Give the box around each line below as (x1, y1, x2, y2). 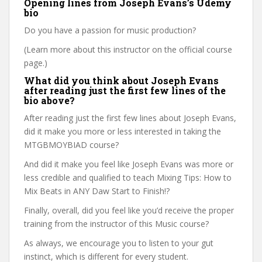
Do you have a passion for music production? (24, 25, 196, 36)
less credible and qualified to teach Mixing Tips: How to (24, 172, 232, 183)
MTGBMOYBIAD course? (24, 139, 119, 150)
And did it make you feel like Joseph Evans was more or (24, 158, 233, 170)
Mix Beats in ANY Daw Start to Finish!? (24, 185, 170, 196)
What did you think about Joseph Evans (24, 74, 219, 87)
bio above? (24, 94, 75, 106)
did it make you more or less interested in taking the (24, 126, 221, 137)
